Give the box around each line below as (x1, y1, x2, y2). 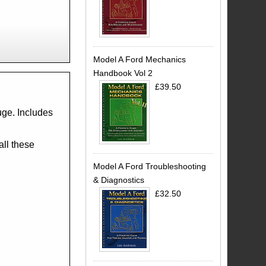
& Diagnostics (93, 175, 144, 185)
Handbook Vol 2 (93, 68, 153, 78)
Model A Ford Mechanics (93, 55, 186, 65)
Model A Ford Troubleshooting (93, 161, 206, 172)
